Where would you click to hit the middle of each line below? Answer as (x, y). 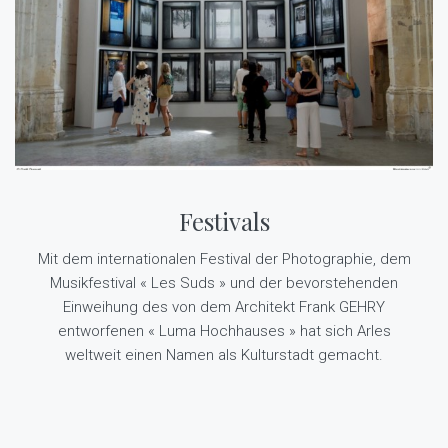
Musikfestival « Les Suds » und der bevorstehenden (224, 279)
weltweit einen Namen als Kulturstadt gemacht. (224, 351)
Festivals (224, 217)
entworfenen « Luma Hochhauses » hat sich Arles (224, 327)
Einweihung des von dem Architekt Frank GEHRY (224, 303)
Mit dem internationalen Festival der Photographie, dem (224, 255)
